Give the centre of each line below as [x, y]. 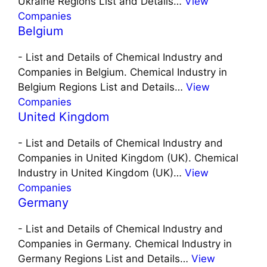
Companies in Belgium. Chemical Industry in [122, 72]
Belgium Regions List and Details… [102, 87]
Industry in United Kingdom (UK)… [101, 173]
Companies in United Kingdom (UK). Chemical [128, 158]
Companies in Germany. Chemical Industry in [125, 244]
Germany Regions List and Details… [105, 259]
